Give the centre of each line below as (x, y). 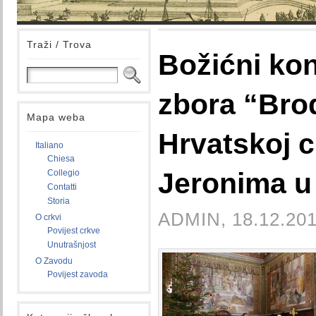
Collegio (63, 173)
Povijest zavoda (78, 274)
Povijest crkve (74, 231)
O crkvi (48, 217)
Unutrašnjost (72, 245)
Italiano (49, 145)
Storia (59, 201)
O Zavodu (54, 261)
